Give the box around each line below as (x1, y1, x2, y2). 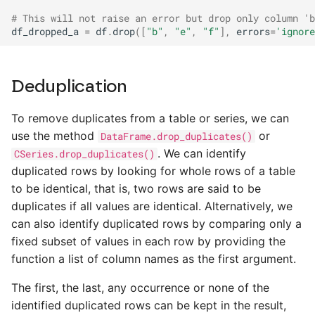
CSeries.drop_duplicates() (14, 148, 155, 160)
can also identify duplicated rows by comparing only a (11, 217, 302, 231)
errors (236, 25, 270, 38)
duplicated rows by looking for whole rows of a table (11, 164, 295, 178)
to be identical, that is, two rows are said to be (11, 181, 261, 195)
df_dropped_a (11, 25, 79, 38)
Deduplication (11, 75, 127, 96)
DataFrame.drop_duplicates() (101, 130, 252, 143)
